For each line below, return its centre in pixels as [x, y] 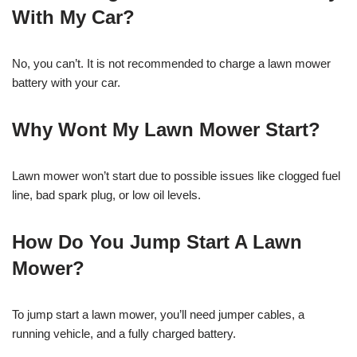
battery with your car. [66, 82]
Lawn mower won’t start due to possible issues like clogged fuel [176, 175]
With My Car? [73, 17]
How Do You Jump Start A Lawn [157, 241]
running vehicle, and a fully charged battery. [124, 333]
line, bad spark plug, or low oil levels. [106, 194]
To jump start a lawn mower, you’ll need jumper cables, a [158, 314]
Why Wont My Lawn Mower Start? [166, 129]
